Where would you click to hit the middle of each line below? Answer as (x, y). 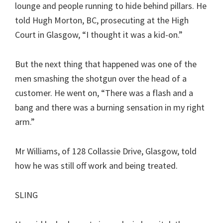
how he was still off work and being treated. (96, 166)
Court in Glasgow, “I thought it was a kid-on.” (99, 35)
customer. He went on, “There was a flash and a (104, 93)
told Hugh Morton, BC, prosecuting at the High (102, 20)
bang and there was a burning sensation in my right (110, 107)
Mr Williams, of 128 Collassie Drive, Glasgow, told (106, 151)
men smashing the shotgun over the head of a (101, 78)
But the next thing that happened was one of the (106, 64)
